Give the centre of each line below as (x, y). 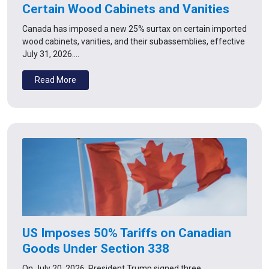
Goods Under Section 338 (96, 248)
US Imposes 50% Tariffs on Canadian (127, 233)
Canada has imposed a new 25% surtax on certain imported (134, 29)
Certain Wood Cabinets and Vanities (126, 9)
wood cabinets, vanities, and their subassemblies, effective (134, 41)
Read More (56, 80)
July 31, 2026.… (51, 54)
